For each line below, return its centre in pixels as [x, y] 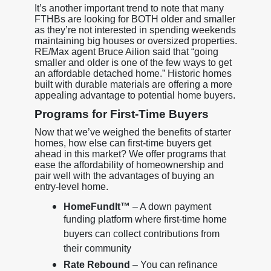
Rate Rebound [96, 264]
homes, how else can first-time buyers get [122, 143]
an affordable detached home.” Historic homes [133, 73]
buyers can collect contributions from [141, 235]
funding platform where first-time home [145, 220]
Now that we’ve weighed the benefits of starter [132, 132]
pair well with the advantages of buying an [124, 175]
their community [97, 250]
